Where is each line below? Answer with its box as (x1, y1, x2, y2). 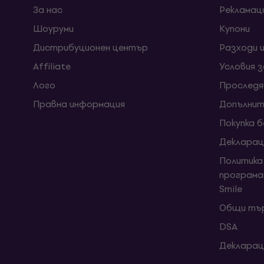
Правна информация (33, 97, 125, 111)
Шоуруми (33, 21, 74, 36)
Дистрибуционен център (33, 40, 148, 55)
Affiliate (33, 59, 71, 74)
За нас (33, 2, 62, 17)
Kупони (219, 21, 250, 36)
